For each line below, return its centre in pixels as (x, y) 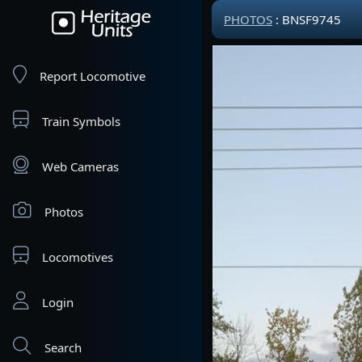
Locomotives (78, 257)
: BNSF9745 (307, 19)
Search (63, 347)
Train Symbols (81, 121)
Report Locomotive (93, 76)
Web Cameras (80, 166)
